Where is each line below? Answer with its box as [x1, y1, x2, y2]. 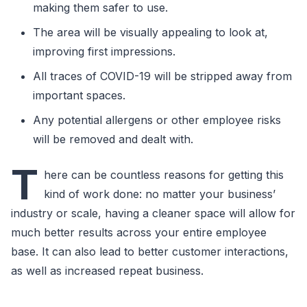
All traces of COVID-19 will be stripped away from [33, 69, 292, 83]
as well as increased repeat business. [11, 264, 204, 278]
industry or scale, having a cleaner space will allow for [11, 206, 295, 220]
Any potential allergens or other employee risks [33, 113, 281, 127]
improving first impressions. [33, 45, 175, 58]
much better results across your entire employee [11, 225, 267, 239]
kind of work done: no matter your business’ [44, 187, 275, 201]
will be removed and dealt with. [33, 132, 193, 146]
